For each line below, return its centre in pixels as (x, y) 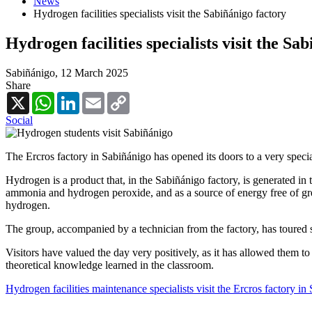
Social (19, 120)
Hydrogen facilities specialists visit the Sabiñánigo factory (160, 14)
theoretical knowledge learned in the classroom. (110, 265)
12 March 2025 (94, 72)
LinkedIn (100, 97)
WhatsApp (78, 97)
